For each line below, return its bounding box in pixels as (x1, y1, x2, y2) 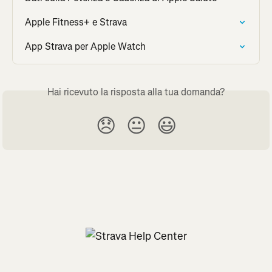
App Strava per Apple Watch (25, 39, 146, 53)
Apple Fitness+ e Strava (25, 15, 127, 29)
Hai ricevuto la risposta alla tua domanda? (47, 85, 225, 98)
